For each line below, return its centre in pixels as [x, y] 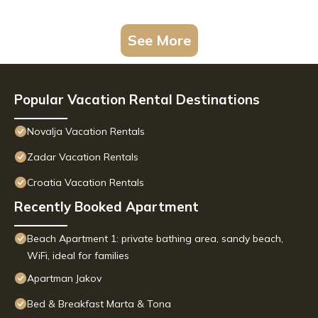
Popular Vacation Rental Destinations [137, 100]
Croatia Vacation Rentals [86, 183]
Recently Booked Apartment [106, 207]
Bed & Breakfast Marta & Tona [99, 304]
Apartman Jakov [64, 279]
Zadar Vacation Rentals [83, 157]
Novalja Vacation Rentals [86, 132]
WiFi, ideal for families [78, 256]
